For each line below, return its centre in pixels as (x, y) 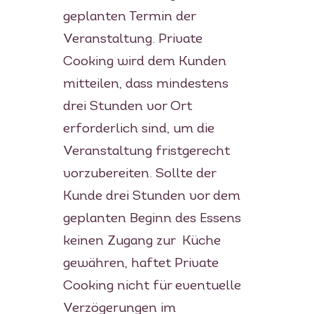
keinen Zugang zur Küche (142, 241)
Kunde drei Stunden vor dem (151, 196)
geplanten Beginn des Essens (152, 219)
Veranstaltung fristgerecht (146, 151)
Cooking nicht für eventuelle (152, 286)
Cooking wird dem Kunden (144, 62)
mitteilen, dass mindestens (145, 84)
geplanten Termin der (129, 17)
